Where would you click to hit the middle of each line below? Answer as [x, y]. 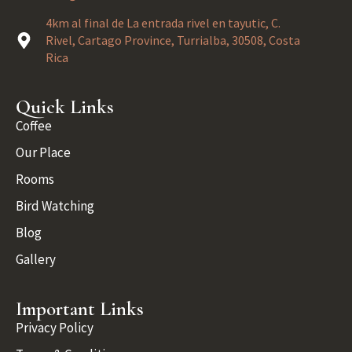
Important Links [80, 309]
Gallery [36, 260]
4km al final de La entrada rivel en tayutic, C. [163, 23]
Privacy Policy [55, 328]
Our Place [43, 153]
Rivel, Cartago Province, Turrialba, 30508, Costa [173, 40]
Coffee [34, 126]
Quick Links [65, 107]
